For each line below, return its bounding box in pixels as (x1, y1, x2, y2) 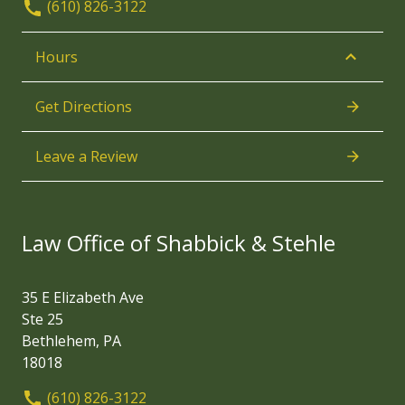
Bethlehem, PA (22, 330, 121, 351)
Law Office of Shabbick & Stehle (22, 227, 335, 258)
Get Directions (35, 96, 132, 117)
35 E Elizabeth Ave (22, 287, 144, 307)
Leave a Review (35, 146, 137, 166)
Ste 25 (22, 308, 63, 329)
